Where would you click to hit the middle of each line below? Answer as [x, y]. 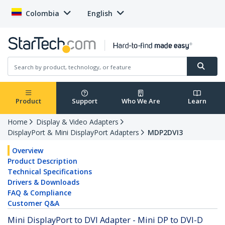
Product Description [42, 161]
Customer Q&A [33, 203]
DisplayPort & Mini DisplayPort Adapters [73, 133]
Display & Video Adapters [77, 122]
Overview [28, 151]
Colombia [42, 13]
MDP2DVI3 [165, 133]
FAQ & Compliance [39, 193]
